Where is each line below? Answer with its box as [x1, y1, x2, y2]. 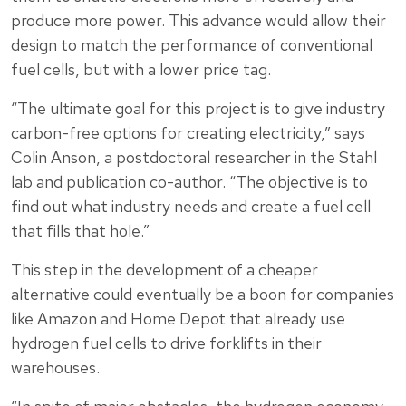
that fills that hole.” [11, 220, 150, 242]
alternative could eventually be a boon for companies [11, 284, 394, 305]
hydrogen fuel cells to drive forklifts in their [11, 333, 322, 354]
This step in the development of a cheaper [11, 259, 318, 281]
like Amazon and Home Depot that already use [11, 308, 345, 330]
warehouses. [11, 357, 100, 379]
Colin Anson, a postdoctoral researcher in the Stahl [11, 147, 377, 169]
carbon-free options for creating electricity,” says [11, 122, 365, 144]
